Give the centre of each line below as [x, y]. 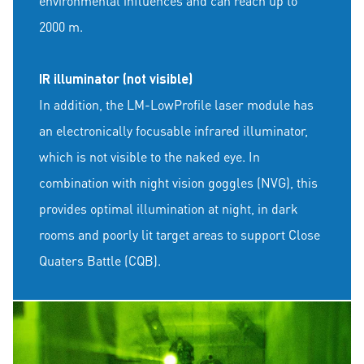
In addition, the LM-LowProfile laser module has [176, 105]
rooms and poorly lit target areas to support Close [180, 235]
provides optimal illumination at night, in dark [169, 209]
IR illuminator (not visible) [116, 79]
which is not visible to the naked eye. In [149, 157]
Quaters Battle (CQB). [100, 261]
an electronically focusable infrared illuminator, [173, 131]
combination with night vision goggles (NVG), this [178, 183]
